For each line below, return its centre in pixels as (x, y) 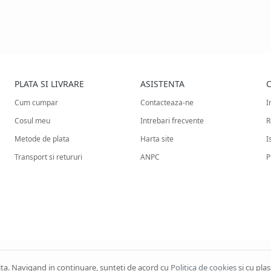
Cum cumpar (37, 103)
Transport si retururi (49, 157)
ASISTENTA (163, 84)
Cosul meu (33, 121)
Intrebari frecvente (172, 121)
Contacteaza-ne (167, 103)
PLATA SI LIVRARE (50, 84)
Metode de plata (42, 139)
